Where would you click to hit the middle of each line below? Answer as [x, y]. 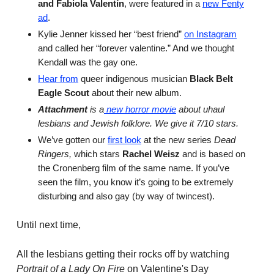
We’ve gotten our [73, 139]
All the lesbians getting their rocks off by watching [123, 254]
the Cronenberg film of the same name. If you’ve [134, 168]
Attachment [63, 109]
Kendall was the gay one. [88, 62]
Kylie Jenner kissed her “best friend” [111, 34]
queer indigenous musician [134, 78]
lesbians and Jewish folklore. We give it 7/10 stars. [138, 123]
